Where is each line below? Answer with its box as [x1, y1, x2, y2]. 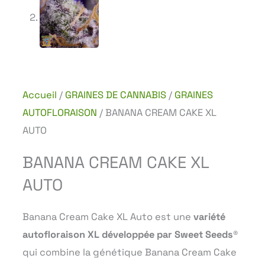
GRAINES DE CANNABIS [65, 88, 166, 101]
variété [193, 210, 225, 223]
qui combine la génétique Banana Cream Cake [22, 245, 237, 258]
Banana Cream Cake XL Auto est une [22, 210, 193, 223]
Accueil [22, 88, 57, 101]
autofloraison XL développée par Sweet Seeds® [22, 228, 238, 241]
